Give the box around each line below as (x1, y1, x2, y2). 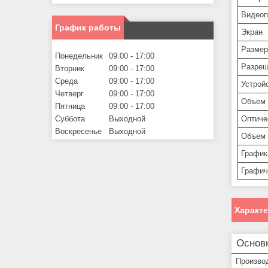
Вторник (55, 64, 84, 74)
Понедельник (55, 51, 103, 61)
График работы (55, 23, 121, 33)
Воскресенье (55, 127, 102, 136)
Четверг (55, 89, 84, 99)
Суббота (55, 114, 85, 124)
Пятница (55, 102, 85, 111)
